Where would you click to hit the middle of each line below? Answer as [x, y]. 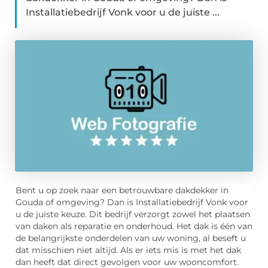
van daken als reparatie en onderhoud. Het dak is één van [134, 226]
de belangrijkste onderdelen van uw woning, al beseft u [131, 238]
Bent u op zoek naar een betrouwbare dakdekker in [122, 191]
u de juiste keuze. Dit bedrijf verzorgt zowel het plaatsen [133, 214]
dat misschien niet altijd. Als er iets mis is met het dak [128, 250]
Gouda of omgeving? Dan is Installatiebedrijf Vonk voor [132, 202]
